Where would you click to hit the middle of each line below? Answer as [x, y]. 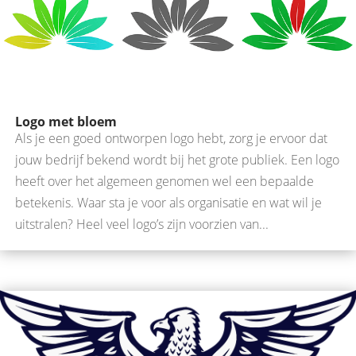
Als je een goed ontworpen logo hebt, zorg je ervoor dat [171, 138]
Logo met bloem [66, 121]
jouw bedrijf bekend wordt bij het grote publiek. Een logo [177, 159]
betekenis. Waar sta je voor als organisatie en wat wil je [168, 202]
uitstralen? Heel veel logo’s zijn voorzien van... [142, 224]
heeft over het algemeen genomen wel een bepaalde [164, 181]
